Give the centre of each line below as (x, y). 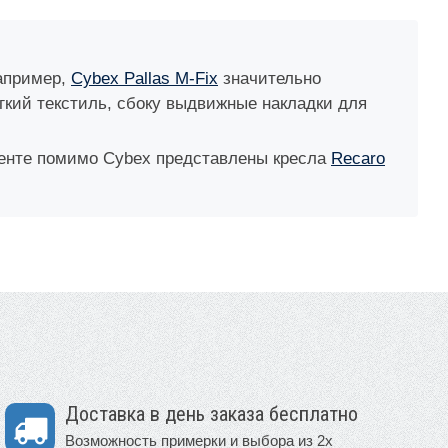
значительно (269, 78)
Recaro (358, 158)
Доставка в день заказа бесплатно (211, 413)
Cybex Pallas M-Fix (144, 78)
